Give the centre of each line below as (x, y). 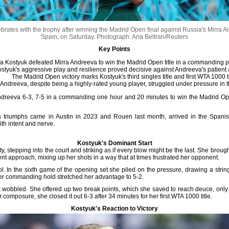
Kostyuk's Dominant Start (114, 143)
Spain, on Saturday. (69, 37)
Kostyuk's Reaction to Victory (114, 209)
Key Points (114, 49)
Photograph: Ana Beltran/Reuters (142, 37)
